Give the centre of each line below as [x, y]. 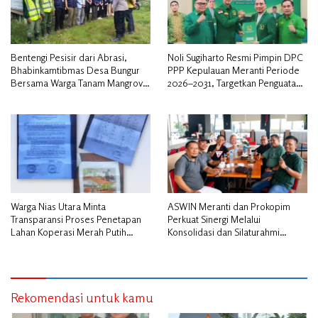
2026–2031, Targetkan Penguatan [234, 82]
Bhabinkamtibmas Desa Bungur [75, 70]
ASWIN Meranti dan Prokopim [229, 206]
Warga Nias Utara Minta [58, 206]
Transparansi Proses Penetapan [76, 219]
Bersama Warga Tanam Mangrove [79, 82]
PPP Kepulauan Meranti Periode [234, 70]
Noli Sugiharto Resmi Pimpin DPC [235, 57]
